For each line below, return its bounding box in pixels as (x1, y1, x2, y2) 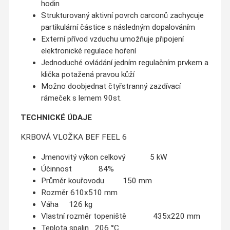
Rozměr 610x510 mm (41, 187, 118, 197)
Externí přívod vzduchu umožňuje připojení (41, 34, 184, 44)
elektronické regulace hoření (41, 46, 136, 55)
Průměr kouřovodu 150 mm (41, 176, 152, 185)
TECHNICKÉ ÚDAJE (20, 112, 92, 122)
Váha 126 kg (41, 199, 92, 209)
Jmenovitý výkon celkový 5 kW (41, 152, 167, 162)
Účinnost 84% (41, 164, 114, 174)
